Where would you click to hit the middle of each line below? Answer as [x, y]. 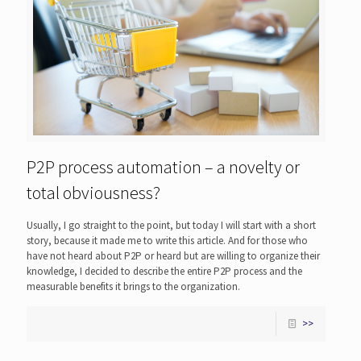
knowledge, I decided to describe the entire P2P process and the [164, 272]
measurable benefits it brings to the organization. [133, 287]
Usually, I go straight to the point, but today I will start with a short [171, 226]
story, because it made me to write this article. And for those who [167, 241]
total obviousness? [93, 193]
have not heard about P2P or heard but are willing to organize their [173, 256]
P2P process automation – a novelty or [163, 167]
